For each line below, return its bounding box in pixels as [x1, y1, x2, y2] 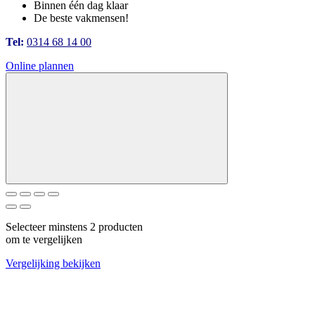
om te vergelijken [6, 233, 82, 246]
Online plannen [6, 60, 74, 72]
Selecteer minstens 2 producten [6, 221, 143, 233]
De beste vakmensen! [34, 12, 129, 25]
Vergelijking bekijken [6, 257, 101, 270]
